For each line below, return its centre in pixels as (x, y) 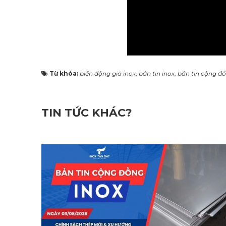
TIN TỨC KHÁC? (87, 113)
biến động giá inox (108, 74)
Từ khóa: (65, 74)
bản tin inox (157, 74)
